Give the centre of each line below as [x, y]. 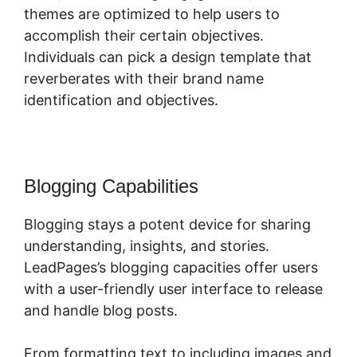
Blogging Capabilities [111, 186]
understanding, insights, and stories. [147, 246]
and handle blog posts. [101, 311]
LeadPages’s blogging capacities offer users [171, 268]
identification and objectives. [121, 100]
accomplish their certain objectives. [144, 36]
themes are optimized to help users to [152, 14]
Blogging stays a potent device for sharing [167, 225]
